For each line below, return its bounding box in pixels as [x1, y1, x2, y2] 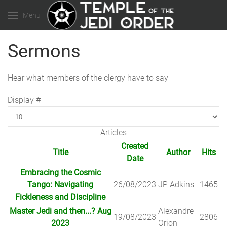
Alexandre [158, 206, 194, 216]
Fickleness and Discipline [15, 192, 105, 202]
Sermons [8, 41, 81, 62]
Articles [100, 128, 127, 137]
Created [121, 141, 148, 151]
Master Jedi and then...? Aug [9, 206, 111, 216]
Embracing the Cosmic [20, 168, 101, 177]
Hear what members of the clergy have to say [8, 73, 168, 83]
